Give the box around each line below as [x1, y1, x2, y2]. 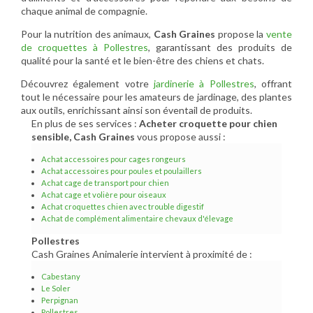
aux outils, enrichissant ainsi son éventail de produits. [21, 104, 252, 117]
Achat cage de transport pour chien [41, 178, 169, 188]
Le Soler [41, 284, 71, 293]
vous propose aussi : [135, 131, 226, 143]
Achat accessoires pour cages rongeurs [41, 154, 186, 164]
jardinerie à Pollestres [154, 78, 254, 90]
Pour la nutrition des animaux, [21, 28, 154, 41]
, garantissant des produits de [148, 41, 292, 54]
